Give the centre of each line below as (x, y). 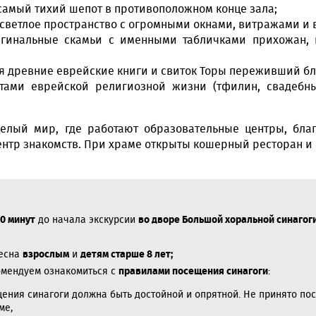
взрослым (46, 254)
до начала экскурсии (87, 220)
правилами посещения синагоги (193, 271)
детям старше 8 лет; (127, 254)
